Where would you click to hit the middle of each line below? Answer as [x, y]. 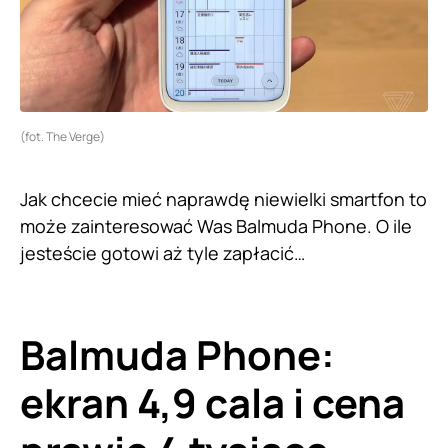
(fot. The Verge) [62, 137]
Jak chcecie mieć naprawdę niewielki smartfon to [223, 199]
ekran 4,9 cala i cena [212, 403]
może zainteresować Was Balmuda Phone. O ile [216, 226]
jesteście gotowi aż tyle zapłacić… [162, 253]
